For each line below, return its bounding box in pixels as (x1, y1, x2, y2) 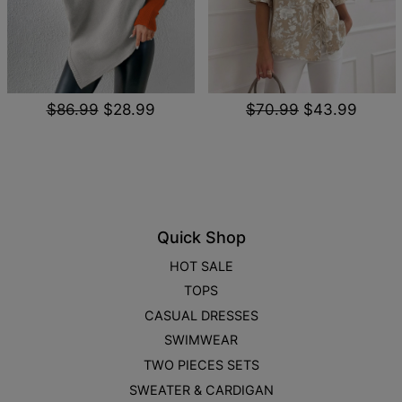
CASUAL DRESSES (144, 307, 258, 323)
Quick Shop (156, 227, 246, 247)
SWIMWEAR (164, 332, 238, 348)
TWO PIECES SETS (143, 357, 259, 373)
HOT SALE (169, 258, 233, 274)
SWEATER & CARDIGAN (128, 381, 274, 398)
